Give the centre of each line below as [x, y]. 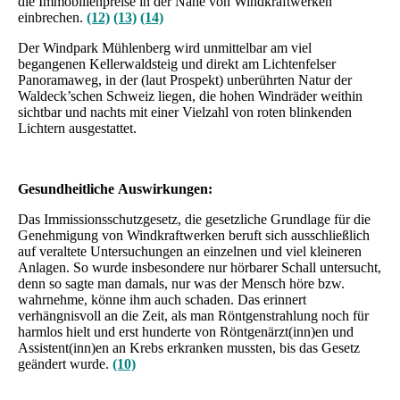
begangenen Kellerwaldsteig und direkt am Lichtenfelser [177, 63]
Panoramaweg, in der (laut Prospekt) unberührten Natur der [185, 79]
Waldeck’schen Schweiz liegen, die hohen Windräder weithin [190, 96]
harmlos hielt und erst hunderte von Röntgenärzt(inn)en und [186, 331]
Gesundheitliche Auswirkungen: [115, 188]
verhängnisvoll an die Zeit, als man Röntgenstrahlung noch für [193, 315]
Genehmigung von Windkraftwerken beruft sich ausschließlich [194, 235]
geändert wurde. [65, 363]
